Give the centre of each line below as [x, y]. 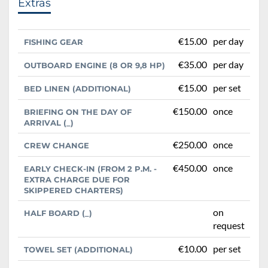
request [229, 226]
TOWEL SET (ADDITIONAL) [78, 250]
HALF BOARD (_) [58, 213]
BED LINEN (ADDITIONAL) [77, 89]
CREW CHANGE [57, 146]
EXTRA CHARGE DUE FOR [77, 180]
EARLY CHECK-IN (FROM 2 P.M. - [90, 169]
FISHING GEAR [54, 42]
